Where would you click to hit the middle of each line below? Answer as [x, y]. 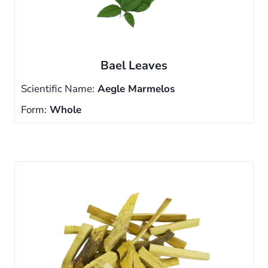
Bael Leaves [134, 66]
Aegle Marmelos [135, 89]
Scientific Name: [58, 89]
